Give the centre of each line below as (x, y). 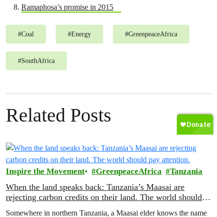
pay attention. (30, 207)
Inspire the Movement (45, 171)
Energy (81, 34)
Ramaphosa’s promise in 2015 (67, 7)
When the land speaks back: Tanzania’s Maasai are (95, 187)
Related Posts (59, 115)
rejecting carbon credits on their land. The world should (104, 197)
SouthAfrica (38, 61)
